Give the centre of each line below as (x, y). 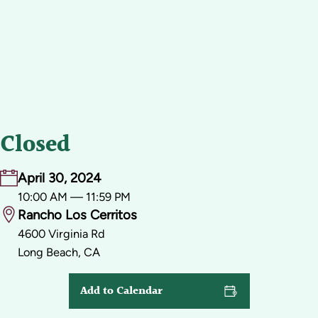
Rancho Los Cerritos (77, 215)
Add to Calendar (122, 291)
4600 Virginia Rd (61, 234)
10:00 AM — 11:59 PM (74, 197)
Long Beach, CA (59, 252)
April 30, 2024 (60, 178)
